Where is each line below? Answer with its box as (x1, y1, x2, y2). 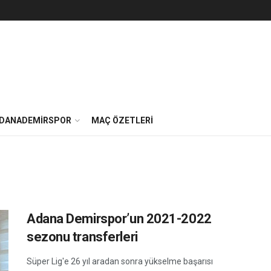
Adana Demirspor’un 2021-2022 (27, 211, 212, 226)
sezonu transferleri (27, 229, 138, 244)
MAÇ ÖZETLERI (91, 116, 153, 125)
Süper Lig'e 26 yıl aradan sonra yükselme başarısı (27, 256, 213, 266)
